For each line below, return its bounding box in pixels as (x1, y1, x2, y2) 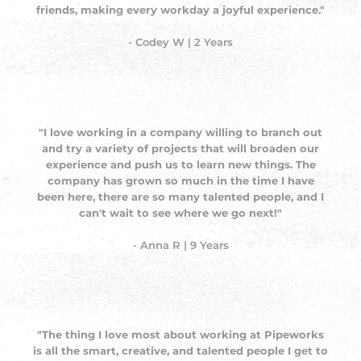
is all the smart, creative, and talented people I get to (33, 344, 328, 358)
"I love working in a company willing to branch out (39, 125, 322, 139)
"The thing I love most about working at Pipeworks (37, 328, 324, 342)
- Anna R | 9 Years (132, 238, 229, 251)
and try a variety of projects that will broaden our (42, 141, 319, 155)
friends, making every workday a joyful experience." (36, 3, 325, 17)
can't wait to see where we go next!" (79, 205, 282, 219)
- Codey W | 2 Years (128, 35, 233, 49)
